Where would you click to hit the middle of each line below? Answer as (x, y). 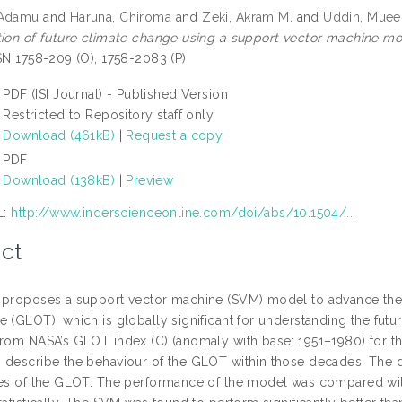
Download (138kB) (59, 180)
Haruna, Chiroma (121, 17)
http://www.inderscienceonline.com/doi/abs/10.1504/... (184, 212)
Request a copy (175, 135)
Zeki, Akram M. (248, 17)
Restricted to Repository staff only (109, 114)
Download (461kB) (59, 135)
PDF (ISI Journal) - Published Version (115, 94)
